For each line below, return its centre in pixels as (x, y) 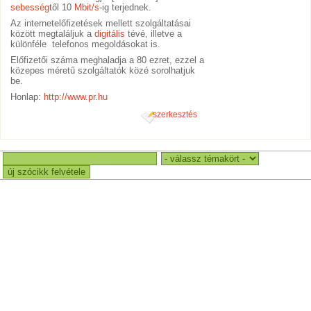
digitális (110, 34)
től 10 (62, 8)
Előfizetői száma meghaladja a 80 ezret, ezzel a (108, 60)
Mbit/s (87, 8)
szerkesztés (175, 114)
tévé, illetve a (154, 34)
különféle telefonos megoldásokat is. (86, 44)
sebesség (30, 8)
